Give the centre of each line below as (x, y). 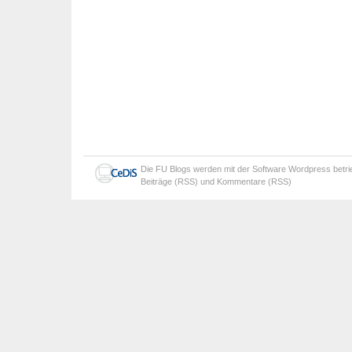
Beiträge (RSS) (169, 182)
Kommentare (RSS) (254, 182)
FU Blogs (173, 169)
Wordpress (310, 169)
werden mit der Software (240, 169)
